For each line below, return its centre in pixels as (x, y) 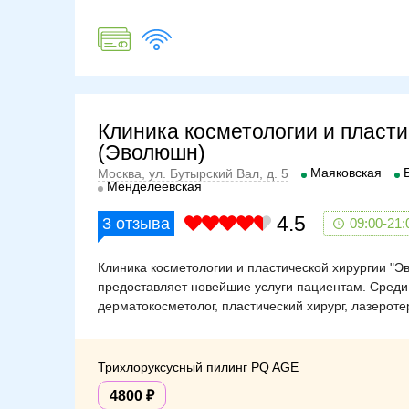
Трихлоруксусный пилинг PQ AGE (198, 367)
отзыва (141, 223)
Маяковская (346, 172)
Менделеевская (154, 186)
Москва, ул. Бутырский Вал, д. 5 (193, 173)
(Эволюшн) (152, 152)
